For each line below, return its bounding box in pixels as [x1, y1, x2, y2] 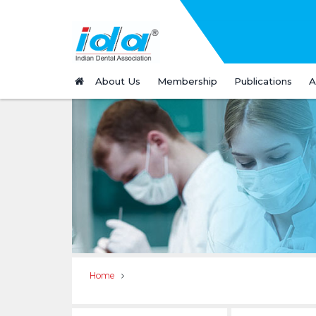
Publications [234, 75, 292, 87]
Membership [157, 75, 217, 87]
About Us [95, 75, 140, 87]
